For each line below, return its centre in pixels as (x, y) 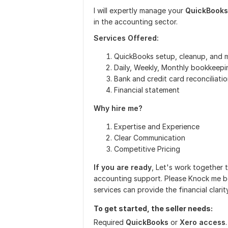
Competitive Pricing (147, 149)
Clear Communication (150, 138)
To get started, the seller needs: (153, 208)
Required (110, 222)
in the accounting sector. (136, 22)
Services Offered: (126, 38)
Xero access (203, 222)
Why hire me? (118, 108)
